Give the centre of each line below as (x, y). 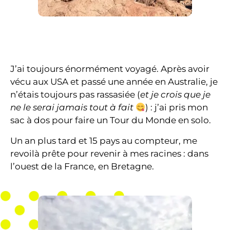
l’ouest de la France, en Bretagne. (83, 166)
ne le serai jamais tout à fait (73, 108)
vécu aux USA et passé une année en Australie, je (114, 82)
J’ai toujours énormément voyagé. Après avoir (110, 69)
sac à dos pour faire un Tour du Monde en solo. (111, 120)
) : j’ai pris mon (177, 108)
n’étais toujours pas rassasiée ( (75, 95)
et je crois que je (175, 95)
